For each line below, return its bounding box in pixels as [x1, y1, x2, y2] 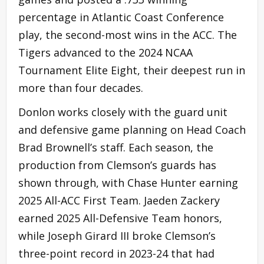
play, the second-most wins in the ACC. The [18, 27, 237, 42]
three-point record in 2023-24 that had [18, 246, 214, 260]
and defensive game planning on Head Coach [18, 122, 246, 137]
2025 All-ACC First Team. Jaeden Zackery [18, 193, 220, 207]
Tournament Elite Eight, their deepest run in [18, 62, 245, 77]
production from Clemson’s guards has [18, 157, 216, 172]
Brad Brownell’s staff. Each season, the [18, 140, 213, 154]
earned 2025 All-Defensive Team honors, [18, 210, 222, 225]
